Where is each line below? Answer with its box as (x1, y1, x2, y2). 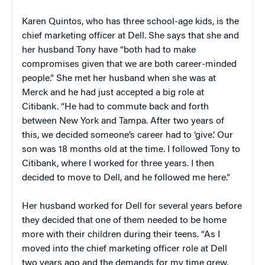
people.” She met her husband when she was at (22, 73, 216, 83)
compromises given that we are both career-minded (22, 59, 237, 69)
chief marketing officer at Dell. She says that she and (22, 31, 239, 41)
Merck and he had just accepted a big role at (22, 88, 204, 98)
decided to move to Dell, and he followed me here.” (22, 173, 230, 183)
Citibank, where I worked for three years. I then (22, 159, 214, 169)
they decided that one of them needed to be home (22, 215, 227, 225)
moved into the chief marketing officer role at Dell (22, 244, 227, 254)
